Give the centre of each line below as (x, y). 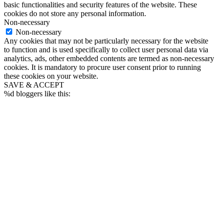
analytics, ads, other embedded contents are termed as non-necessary (109, 59)
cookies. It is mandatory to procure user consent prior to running (102, 67)
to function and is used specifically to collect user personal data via (106, 50)
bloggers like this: (42, 94)
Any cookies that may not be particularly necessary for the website (106, 41)
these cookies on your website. (51, 76)
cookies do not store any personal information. (75, 14)
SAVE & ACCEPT (34, 85)
